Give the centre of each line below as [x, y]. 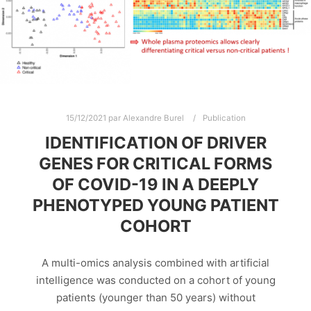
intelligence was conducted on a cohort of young [155, 280]
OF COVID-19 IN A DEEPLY [155, 185]
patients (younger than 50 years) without [155, 297]
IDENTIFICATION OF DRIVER [155, 143]
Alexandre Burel [153, 118]
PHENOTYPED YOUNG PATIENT [155, 205]
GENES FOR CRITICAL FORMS [155, 164]
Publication [224, 118]
